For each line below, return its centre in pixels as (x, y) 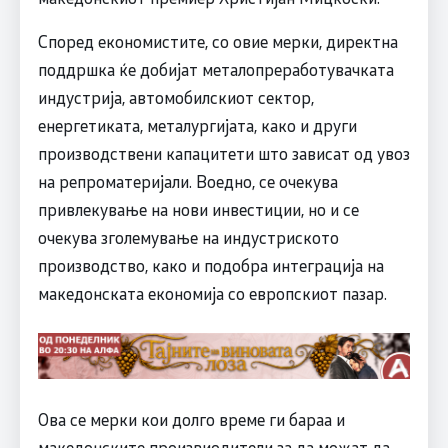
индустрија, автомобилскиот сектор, (175, 96)
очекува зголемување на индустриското (188, 236)
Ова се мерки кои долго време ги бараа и (191, 418)
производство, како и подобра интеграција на (210, 264)
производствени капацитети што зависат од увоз (223, 152)
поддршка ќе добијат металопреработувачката (215, 68)
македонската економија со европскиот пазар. (212, 292)
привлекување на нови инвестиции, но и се (198, 208)
